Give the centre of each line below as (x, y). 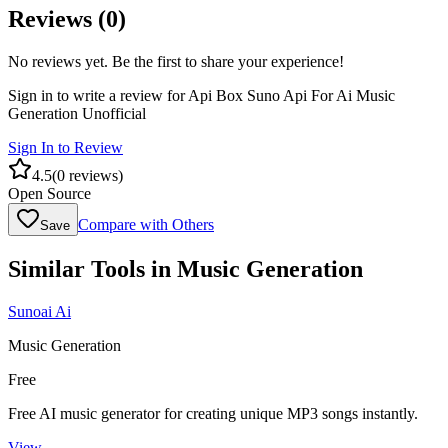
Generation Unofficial (77, 114)
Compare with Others (146, 225)
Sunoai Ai (39, 312)
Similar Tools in (92, 269)
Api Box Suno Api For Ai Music (291, 96)
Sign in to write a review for (98, 96)
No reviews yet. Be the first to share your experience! (176, 62)
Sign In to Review (65, 148)
